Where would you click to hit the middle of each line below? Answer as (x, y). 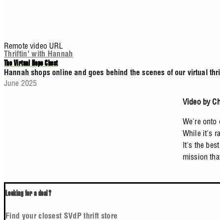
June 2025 (21, 83)
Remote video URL (35, 46)
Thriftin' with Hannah (39, 55)
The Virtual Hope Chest (31, 64)
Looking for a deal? (29, 195)
